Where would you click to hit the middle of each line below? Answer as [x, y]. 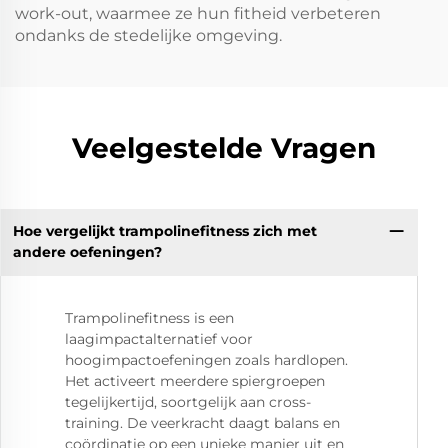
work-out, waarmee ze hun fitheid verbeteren [198, 13]
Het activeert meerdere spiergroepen [195, 380]
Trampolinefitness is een [149, 317]
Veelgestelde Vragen [224, 147]
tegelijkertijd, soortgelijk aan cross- [188, 401]
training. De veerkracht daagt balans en [202, 422]
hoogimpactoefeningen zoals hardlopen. [206, 359]
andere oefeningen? [87, 252]
